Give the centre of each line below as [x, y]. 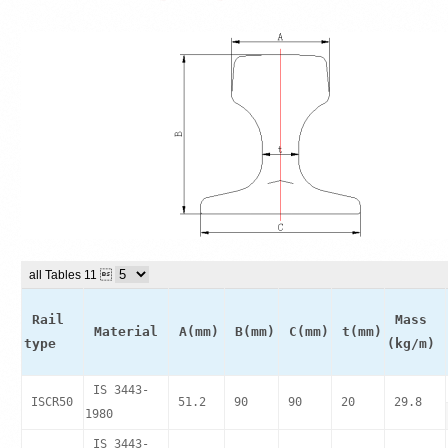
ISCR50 [51, 402]
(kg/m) [410, 343]
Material [125, 331]
